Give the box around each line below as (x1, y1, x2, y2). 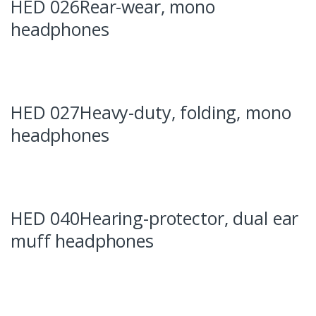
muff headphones (11, 228, 154, 253)
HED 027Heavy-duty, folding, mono (11, 99, 291, 124)
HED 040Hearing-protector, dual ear (11, 205, 299, 230)
